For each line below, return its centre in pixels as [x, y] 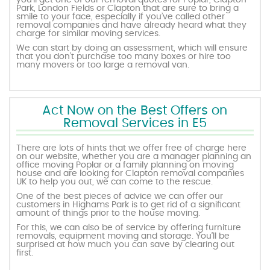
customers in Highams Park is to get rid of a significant [129, 205]
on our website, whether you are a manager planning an [134, 157]
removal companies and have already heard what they [132, 26]
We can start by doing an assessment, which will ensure [132, 49]
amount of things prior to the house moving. [108, 214]
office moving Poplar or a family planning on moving [125, 165]
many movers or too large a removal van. [103, 65]
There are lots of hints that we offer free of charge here [132, 149]
